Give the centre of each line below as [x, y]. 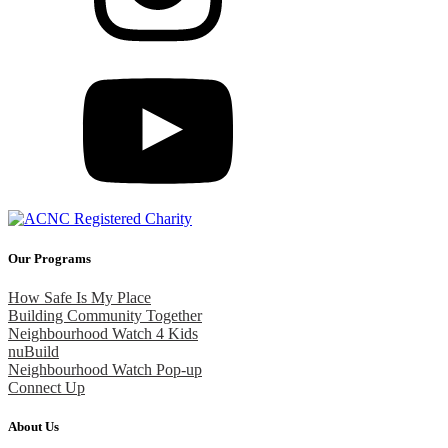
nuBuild [33, 351]
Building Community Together [105, 315]
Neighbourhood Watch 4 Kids [103, 333]
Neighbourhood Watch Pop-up [105, 369]
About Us [33, 426]
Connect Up [46, 387]
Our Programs [49, 258]
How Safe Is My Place [79, 297]
